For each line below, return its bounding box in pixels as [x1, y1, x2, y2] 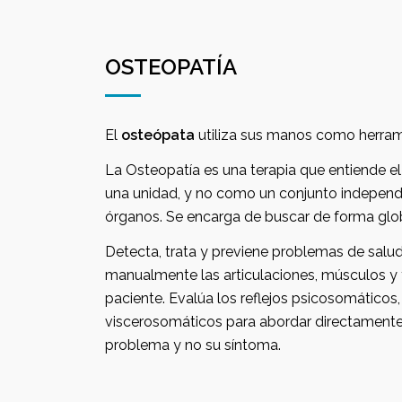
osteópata [121, 127, 195, 144]
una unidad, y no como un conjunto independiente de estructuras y [105, 185, 341, 202]
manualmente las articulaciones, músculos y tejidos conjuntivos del [105, 267, 389, 284]
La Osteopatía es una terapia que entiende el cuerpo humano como [105, 162, 250, 179]
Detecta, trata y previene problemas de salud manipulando [105, 243, 212, 260]
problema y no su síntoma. [105, 336, 281, 354]
